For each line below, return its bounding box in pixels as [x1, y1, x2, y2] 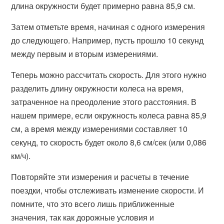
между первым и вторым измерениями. [11, 48, 158, 59]
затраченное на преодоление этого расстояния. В [11, 96, 197, 107]
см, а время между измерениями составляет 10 [11, 123, 188, 134]
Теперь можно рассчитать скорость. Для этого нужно [11, 69, 207, 80]
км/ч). [11, 150, 31, 161]
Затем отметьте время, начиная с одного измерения [11, 21, 205, 32]
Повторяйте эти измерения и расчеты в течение [11, 171, 189, 182]
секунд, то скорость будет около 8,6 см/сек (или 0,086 [11, 136, 207, 148]
